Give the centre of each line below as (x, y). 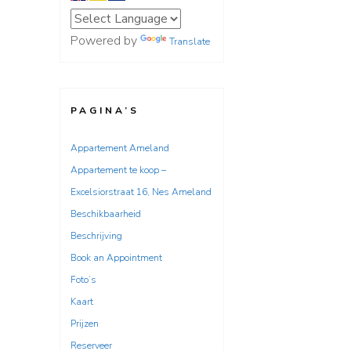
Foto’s (83, 280)
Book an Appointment (116, 258)
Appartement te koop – (118, 170)
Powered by (105, 41)
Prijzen (85, 324)
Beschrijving (96, 236)
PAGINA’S (105, 110)
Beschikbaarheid (106, 214)
